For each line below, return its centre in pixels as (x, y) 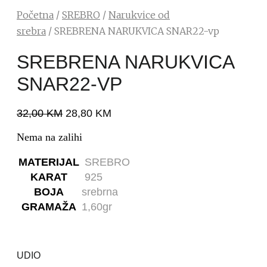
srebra (31, 31)
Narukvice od (139, 15)
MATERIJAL (49, 162)
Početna (35, 15)
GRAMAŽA (49, 207)
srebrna (100, 192)
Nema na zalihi (49, 137)
